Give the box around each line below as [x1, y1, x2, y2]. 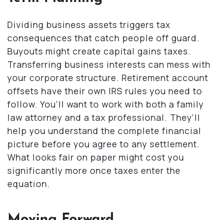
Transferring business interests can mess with [7, 58, 211, 70]
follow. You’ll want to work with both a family [7, 98, 204, 110]
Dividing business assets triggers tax [7, 18, 170, 30]
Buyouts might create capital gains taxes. [7, 45, 191, 57]
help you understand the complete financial [7, 124, 201, 137]
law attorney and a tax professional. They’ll [7, 111, 200, 123]
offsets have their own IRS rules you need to [7, 84, 202, 97]
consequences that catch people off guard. [7, 31, 200, 44]
